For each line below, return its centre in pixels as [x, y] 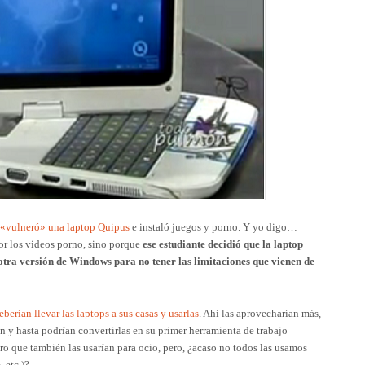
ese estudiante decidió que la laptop [223, 244]
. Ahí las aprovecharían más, [260, 313]
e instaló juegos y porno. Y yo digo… [213, 226]
